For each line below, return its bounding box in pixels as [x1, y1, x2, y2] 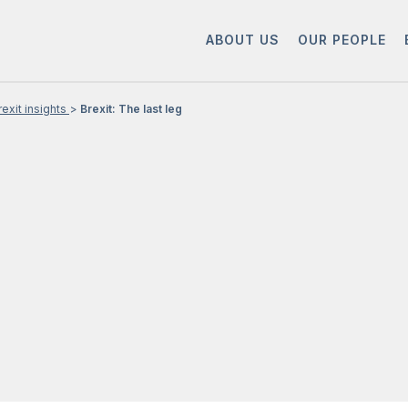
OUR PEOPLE [297, 32, 386, 47]
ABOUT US [205, 32, 280, 47]
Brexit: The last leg [80, 102, 182, 116]
